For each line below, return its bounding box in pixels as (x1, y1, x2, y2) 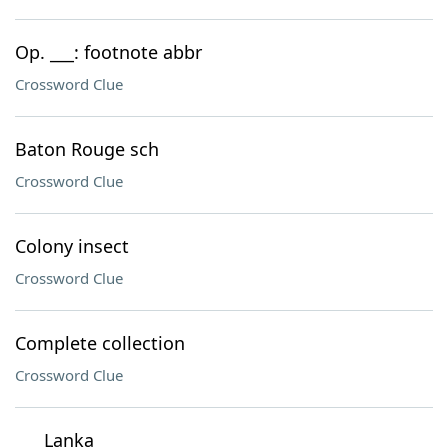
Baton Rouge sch (15, 137, 159, 161)
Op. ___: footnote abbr (15, 40, 202, 64)
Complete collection (15, 331, 185, 355)
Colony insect (15, 234, 129, 258)
